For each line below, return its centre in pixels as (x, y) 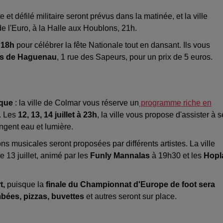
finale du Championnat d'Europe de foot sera (130, 185)
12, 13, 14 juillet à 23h (57, 115)
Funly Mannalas (120, 156)
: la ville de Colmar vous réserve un (76, 103)
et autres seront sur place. (130, 197)
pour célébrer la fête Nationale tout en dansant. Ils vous (113, 45)
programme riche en (175, 103)
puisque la (25, 185)
